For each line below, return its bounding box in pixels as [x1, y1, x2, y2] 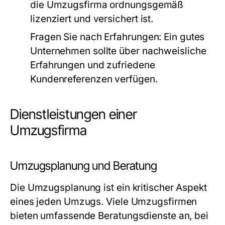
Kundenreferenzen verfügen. [30, 73, 158, 85]
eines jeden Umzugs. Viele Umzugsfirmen [10, 196, 197, 207]
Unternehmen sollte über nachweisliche [30, 45, 206, 57]
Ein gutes [161, 31, 205, 43]
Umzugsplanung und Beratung [10, 159, 158, 173]
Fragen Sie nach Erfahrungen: [30, 31, 162, 43]
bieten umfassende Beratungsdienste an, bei [10, 210, 209, 221]
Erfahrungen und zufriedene [30, 59, 155, 71]
